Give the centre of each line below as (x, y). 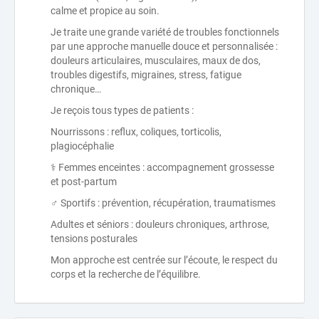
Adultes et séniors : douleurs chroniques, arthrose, (160, 225)
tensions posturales (94, 239)
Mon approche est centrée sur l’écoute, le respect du (164, 260)
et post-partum (84, 182)
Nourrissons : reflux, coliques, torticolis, (136, 132)
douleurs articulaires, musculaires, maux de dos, (156, 61)
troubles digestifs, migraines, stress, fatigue (146, 75)
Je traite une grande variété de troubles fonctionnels (165, 32)
